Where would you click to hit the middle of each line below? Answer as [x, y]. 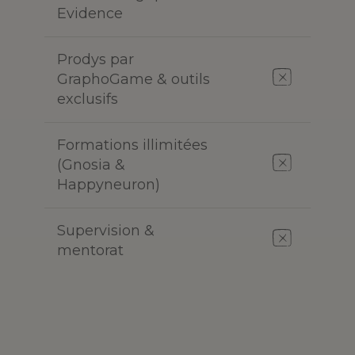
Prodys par [95, 60]
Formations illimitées [132, 145]
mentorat [90, 251]
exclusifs [88, 99]
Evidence [90, 14]
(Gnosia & [91, 165]
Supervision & [106, 231]
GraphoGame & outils [134, 80]
